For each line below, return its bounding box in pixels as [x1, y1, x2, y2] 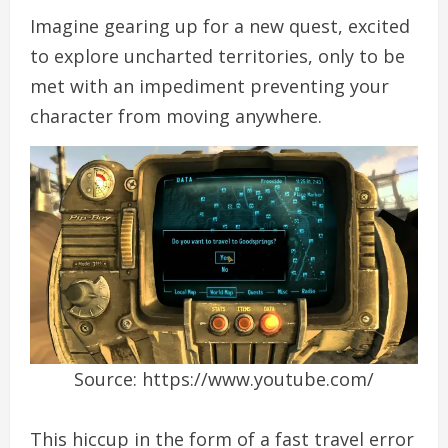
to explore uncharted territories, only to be [30, 44, 405, 69]
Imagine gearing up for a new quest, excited [30, 14, 410, 39]
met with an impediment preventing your [30, 74, 389, 99]
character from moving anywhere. [30, 104, 322, 129]
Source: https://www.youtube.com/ [74, 367, 374, 392]
